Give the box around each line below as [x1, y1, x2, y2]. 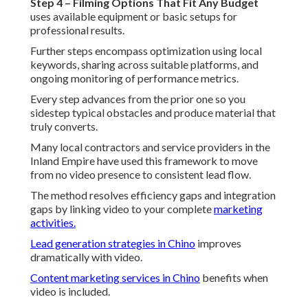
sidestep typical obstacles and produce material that [30, 106, 276, 120]
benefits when [200, 271, 268, 285]
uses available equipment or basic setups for [30, 10, 237, 23]
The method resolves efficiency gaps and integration [30, 188, 276, 202]
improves [195, 236, 241, 250]
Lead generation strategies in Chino [30, 236, 195, 250]
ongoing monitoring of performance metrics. [30, 71, 239, 85]
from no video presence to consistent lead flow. [30, 168, 251, 181]
